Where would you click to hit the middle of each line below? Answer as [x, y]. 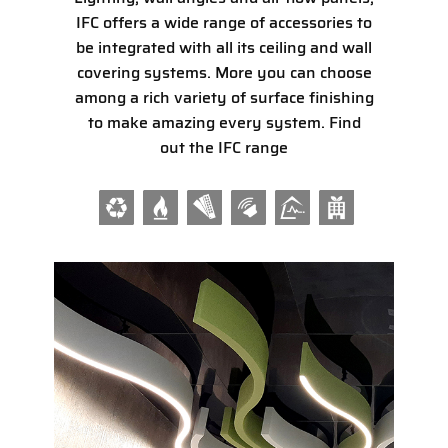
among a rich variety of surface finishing [224, 97]
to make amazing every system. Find [224, 122]
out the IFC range [224, 147]
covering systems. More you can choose [224, 72]
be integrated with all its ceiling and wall [224, 47]
